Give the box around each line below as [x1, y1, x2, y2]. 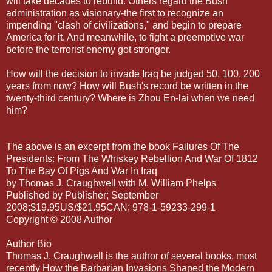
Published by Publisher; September [6, 189, 158, 200]
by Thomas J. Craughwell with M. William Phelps [6, 177, 216, 188]
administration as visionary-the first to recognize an [6, 7, 223, 18]
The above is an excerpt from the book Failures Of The [6, 141, 239, 152]
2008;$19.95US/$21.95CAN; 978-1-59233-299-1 [6, 202, 216, 212]
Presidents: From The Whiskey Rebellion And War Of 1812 [6, 153, 258, 164]
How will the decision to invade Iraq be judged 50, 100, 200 [6, 68, 260, 79]
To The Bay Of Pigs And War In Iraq [6, 165, 157, 176]
